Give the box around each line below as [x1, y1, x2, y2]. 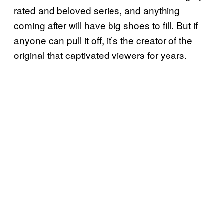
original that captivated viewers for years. [14, 48, 187, 62]
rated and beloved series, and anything [14, 3, 180, 17]
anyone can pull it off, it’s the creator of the [14, 33, 192, 47]
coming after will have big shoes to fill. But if [14, 18, 198, 32]
